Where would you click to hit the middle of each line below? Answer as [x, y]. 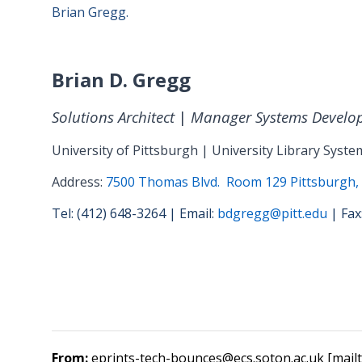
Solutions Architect [115, 117]
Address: [79, 181]
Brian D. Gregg [121, 80]
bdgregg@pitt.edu [272, 213]
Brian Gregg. [90, 12]
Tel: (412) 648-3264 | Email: [135, 213]
